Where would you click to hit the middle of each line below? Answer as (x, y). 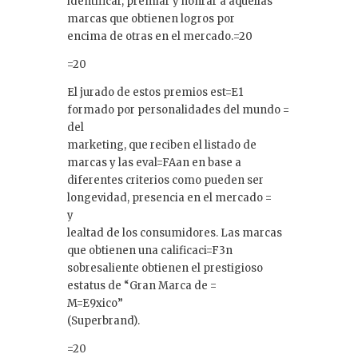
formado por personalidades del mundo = (178, 109)
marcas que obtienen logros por (151, 18)
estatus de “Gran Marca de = (142, 285)
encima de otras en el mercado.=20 (160, 36)
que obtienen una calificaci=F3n (150, 250)
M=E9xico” (95, 303)
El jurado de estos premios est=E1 (155, 92)
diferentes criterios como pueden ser (165, 180)
